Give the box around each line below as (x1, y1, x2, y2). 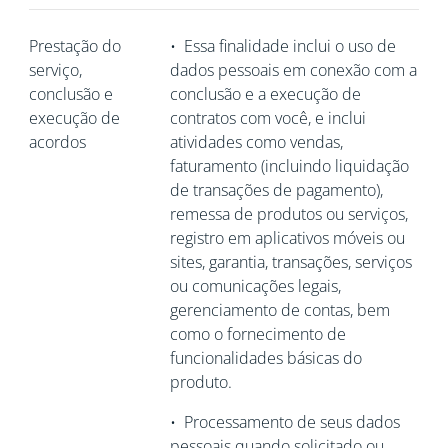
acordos (28, 131, 86, 153)
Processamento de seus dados (183, 411, 400, 433)
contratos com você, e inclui (169, 107, 366, 129)
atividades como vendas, (169, 131, 343, 153)
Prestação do (28, 35, 121, 57)
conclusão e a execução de (169, 83, 361, 105)
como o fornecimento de (169, 323, 346, 345)
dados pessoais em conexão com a (169, 59, 417, 81)
